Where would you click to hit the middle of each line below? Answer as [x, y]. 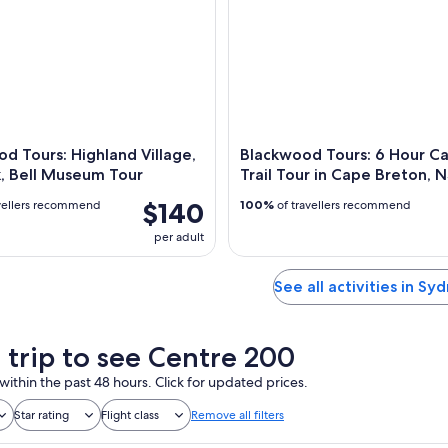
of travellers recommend [342, 205]
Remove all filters [237, 415]
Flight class [130, 415]
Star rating [41, 415]
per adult [179, 237]
